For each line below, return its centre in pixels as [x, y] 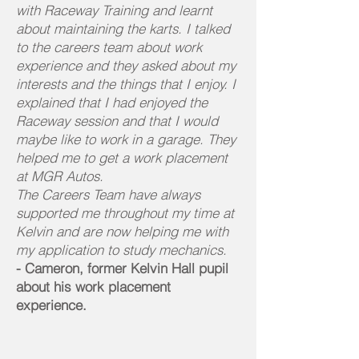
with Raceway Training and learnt [114, 10]
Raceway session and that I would [117, 121]
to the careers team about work [109, 47]
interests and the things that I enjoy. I [126, 84]
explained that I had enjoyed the [112, 102]
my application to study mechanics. [121, 250]
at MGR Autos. [62, 176]
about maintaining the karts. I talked [123, 28]
